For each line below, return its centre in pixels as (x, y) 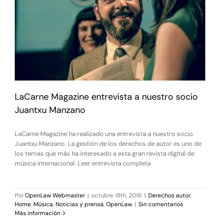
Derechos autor (169, 195)
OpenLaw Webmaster (55, 195)
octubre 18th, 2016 (117, 195)
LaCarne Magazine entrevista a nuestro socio (106, 96)
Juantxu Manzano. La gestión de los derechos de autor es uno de (108, 143)
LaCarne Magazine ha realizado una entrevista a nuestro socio (104, 134)
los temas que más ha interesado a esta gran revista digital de (105, 153)
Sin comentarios (161, 204)
